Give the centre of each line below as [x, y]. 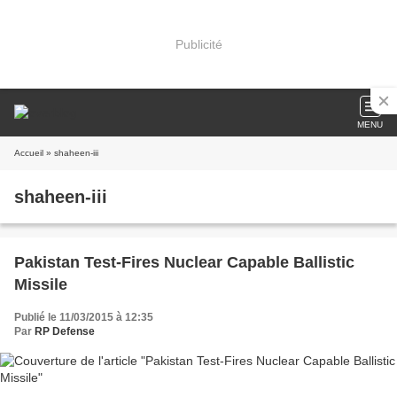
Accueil [29, 153]
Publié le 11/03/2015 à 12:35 [84, 317]
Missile [41, 284]
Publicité [198, 44]
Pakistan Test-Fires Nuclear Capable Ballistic [184, 262]
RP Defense [65, 331]
